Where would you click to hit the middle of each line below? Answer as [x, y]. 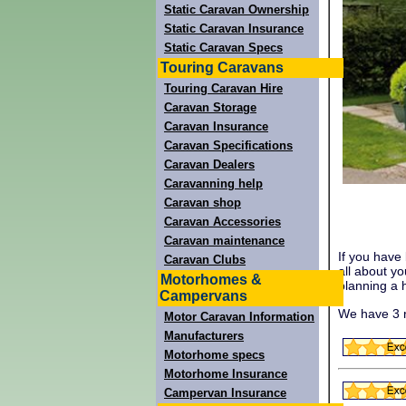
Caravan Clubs [205, 260]
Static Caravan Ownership [237, 10]
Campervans [203, 296]
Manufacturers [204, 336]
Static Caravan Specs [223, 48]
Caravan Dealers [209, 164]
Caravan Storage [210, 107]
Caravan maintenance [224, 241]
